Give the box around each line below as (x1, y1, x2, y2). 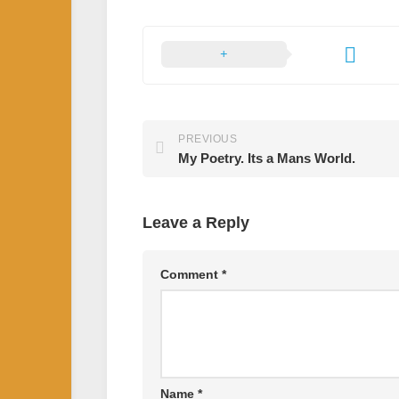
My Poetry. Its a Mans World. (178, 151, 355, 166)
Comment (160, 267, 222, 281)
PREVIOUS (178, 133, 237, 145)
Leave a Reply (142, 214, 249, 232)
